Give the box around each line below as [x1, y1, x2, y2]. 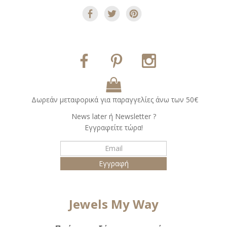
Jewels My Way [68, 195, 159, 212]
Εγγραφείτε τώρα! [84, 122, 143, 132]
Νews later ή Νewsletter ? [71, 111, 156, 121]
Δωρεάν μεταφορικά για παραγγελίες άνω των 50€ [31, 94, 198, 104]
